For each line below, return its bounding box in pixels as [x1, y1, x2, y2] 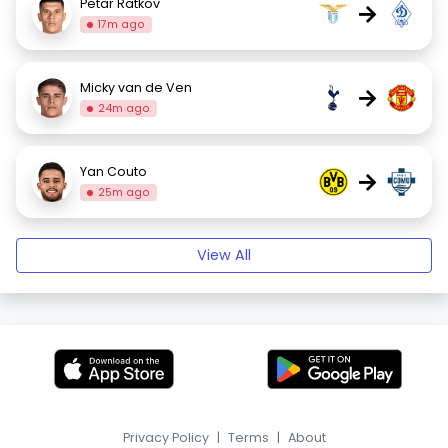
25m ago [98, 184, 151, 200]
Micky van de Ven [80, 78, 192, 96]
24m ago [98, 100, 151, 116]
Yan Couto [80, 162, 147, 180]
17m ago [98, 16, 146, 32]
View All [197, 245, 251, 265]
